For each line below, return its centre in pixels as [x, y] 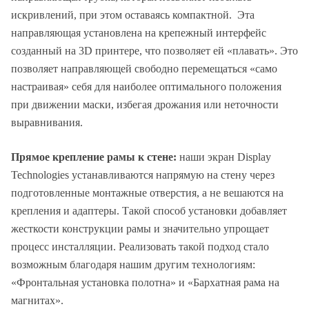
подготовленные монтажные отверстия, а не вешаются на [147, 192]
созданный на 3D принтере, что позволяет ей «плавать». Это [154, 50]
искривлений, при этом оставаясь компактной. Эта [133, 14]
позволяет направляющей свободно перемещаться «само [144, 68]
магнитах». [37, 300]
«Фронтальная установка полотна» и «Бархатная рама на [145, 282]
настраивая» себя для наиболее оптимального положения [146, 86]
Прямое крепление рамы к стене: [95, 157]
